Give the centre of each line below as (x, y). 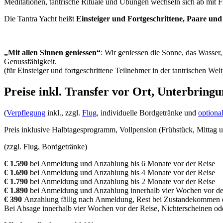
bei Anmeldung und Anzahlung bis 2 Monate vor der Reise (122, 182)
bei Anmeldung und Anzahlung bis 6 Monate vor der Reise (122, 164)
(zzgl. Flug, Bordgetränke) (46, 147)
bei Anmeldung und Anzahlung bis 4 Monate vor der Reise (122, 173)
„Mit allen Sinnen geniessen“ (52, 53)
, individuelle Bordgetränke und (147, 113)
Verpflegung (26, 113)
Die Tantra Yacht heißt (40, 19)
